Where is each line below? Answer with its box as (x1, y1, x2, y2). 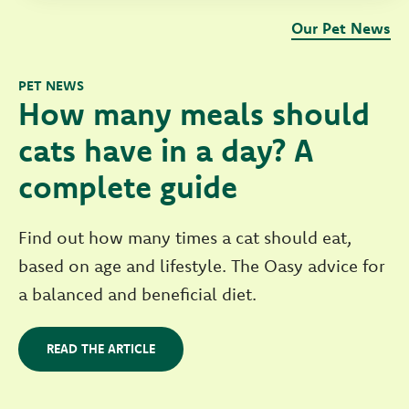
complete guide (18, 166, 237, 206)
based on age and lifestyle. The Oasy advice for (18, 254, 385, 277)
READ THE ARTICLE (47, 340, 155, 357)
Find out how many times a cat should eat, (18, 225, 351, 248)
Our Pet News (291, 17, 391, 37)
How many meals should (18, 93, 370, 133)
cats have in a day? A (18, 130, 314, 170)
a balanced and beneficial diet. (18, 282, 257, 305)
